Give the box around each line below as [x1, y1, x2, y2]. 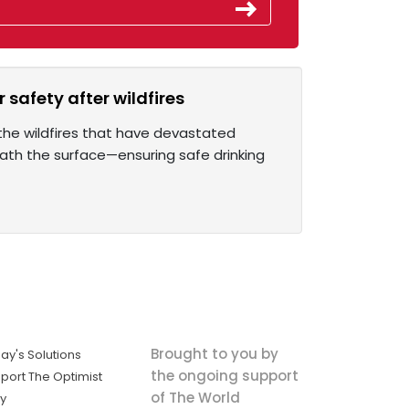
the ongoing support [150, 365, 299, 385]
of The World [150, 387, 240, 407]
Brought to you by [150, 343, 278, 363]
